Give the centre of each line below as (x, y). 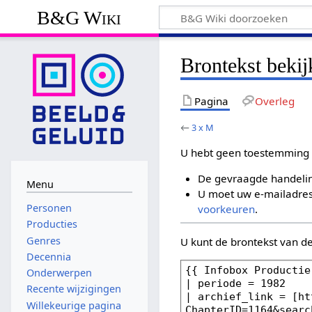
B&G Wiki (79, 17)
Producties (52, 224)
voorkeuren (226, 209)
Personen (49, 208)
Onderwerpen (59, 273)
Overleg (274, 101)
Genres (43, 240)
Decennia (48, 256)
